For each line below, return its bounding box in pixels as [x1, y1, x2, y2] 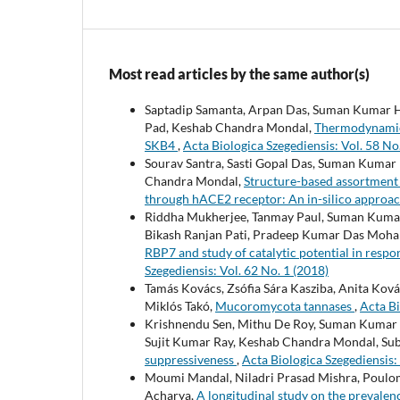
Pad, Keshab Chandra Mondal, [145, 119, 314, 135]
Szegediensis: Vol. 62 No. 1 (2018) [145, 262, 329, 278]
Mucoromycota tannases [215, 297, 354, 313]
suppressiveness [145, 351, 237, 367]
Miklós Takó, [145, 297, 215, 313]
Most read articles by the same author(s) [109, 64, 370, 82]
